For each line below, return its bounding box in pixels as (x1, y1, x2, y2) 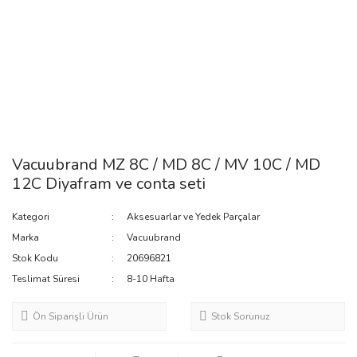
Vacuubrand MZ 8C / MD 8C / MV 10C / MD (12, 154, 320, 175)
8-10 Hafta (127, 273, 175, 285)
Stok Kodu (12, 252, 58, 265)
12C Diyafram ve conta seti (12, 173, 206, 194)
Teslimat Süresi (12, 273, 80, 285)
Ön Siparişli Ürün (33, 310, 108, 323)
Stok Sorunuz (211, 310, 270, 323)
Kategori (12, 210, 49, 223)
